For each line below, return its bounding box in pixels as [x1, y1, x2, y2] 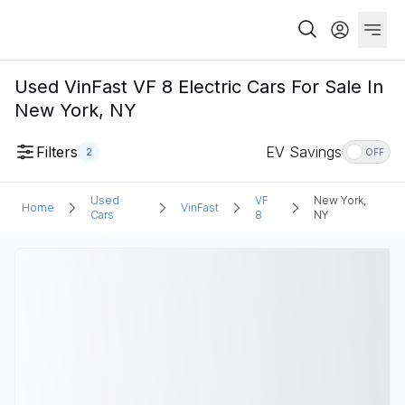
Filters [36, 143, 78, 161]
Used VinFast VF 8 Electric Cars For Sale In [14, 76, 383, 98]
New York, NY [14, 99, 137, 121]
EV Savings [266, 143, 342, 161]
